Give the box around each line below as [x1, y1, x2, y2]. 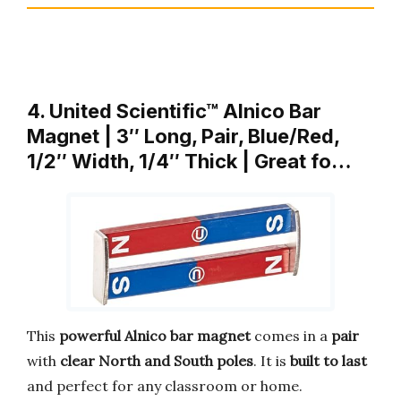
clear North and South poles [60, 352, 253, 371]
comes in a [251, 327, 331, 346]
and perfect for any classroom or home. [27, 377, 303, 396]
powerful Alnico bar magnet [59, 327, 251, 346]
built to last [290, 352, 367, 371]
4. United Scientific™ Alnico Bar [27, 98, 321, 123]
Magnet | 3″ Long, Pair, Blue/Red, [27, 124, 339, 148]
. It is [253, 352, 290, 371]
